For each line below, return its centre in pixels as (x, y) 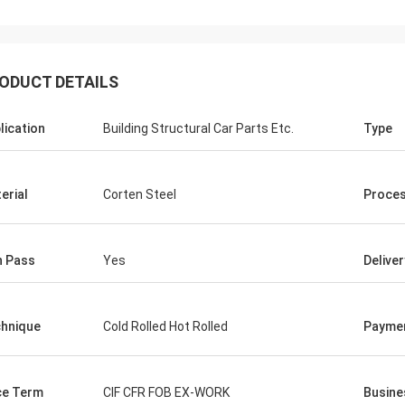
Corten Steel (140, 194)
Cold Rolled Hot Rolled (165, 326)
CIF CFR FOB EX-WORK (166, 392)
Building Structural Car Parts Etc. (198, 128)
